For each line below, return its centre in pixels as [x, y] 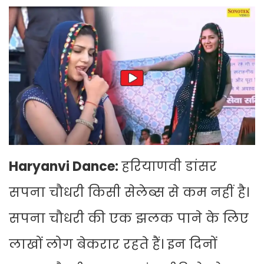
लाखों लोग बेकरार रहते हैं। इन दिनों [113, 245]
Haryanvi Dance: [65, 167]
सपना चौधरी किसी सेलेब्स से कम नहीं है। [129, 193]
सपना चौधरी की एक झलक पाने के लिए [129, 219]
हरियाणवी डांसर [169, 167]
